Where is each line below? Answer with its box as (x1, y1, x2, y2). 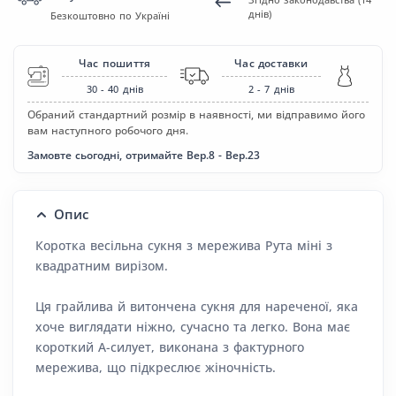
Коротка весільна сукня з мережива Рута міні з (35, 237, 332, 255)
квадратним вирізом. (35, 257, 168, 275)
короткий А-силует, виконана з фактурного (35, 339, 304, 356)
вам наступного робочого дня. (27, 123, 188, 139)
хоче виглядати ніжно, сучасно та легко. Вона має (35, 318, 350, 336)
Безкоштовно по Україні (50, 9, 170, 23)
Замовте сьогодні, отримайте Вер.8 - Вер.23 (27, 148, 260, 164)
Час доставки (234, 56, 308, 72)
